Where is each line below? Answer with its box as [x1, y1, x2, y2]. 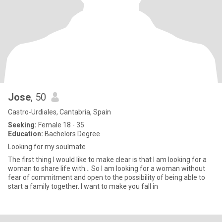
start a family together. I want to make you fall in [8, 182, 158, 190]
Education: [8, 130, 43, 138]
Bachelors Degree [43, 130, 100, 138]
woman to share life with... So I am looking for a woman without [8, 165, 205, 172]
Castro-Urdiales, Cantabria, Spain [8, 108, 111, 116]
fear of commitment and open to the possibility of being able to [8, 173, 205, 181]
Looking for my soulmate [8, 143, 86, 151]
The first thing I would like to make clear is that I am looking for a [8, 156, 207, 164]
